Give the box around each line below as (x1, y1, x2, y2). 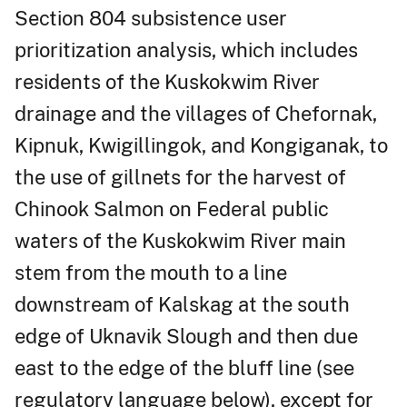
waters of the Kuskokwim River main (15, 228, 346, 253)
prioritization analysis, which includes (15, 37, 358, 62)
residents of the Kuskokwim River (15, 69, 320, 94)
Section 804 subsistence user (15, 5, 287, 30)
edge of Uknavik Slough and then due (15, 323, 358, 348)
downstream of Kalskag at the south (15, 292, 350, 316)
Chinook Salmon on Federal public (15, 196, 329, 221)
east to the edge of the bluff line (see (15, 355, 354, 380)
